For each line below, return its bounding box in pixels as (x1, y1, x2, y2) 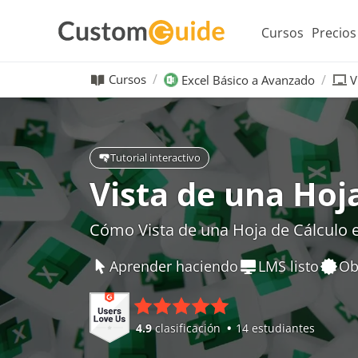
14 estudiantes (236, 320, 315, 336)
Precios (312, 23, 356, 42)
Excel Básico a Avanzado (181, 71, 315, 88)
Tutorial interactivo (110, 149, 201, 165)
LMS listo (258, 256, 319, 276)
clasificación (152, 320, 224, 336)
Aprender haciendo (109, 256, 238, 276)
